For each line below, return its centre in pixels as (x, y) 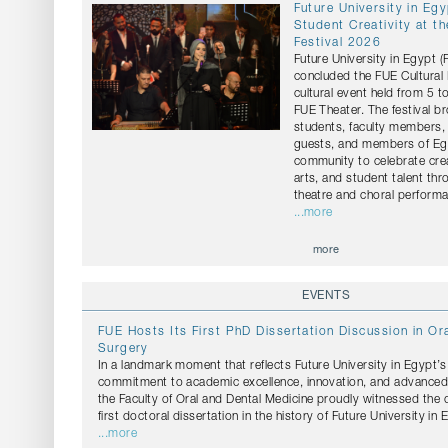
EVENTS (326, 296)
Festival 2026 (337, 43)
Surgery (123, 349)
